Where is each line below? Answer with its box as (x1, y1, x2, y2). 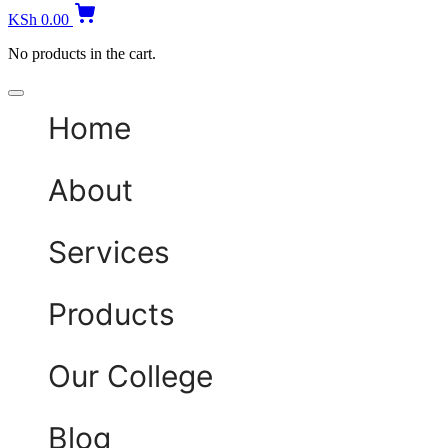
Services (48, 233, 170, 270)
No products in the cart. (8, 44, 156, 62)
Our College (48, 357, 213, 394)
